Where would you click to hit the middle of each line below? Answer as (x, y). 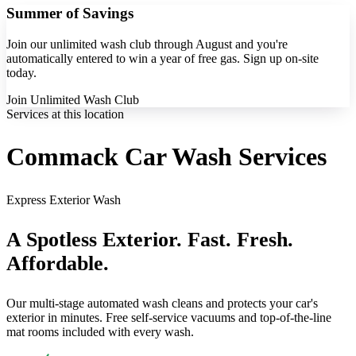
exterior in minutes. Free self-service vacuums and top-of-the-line (169, 317)
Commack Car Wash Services (166, 157)
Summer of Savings (70, 13)
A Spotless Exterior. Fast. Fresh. (150, 239)
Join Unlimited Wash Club (73, 99)
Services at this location (65, 114)
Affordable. (58, 263)
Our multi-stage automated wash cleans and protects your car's (162, 303)
